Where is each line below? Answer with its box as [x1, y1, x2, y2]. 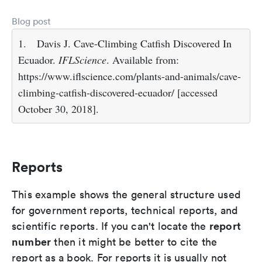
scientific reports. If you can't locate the [12, 219, 209, 233]
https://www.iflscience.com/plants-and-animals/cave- [18, 69, 241, 83]
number [12, 235, 51, 249]
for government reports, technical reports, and [12, 204, 239, 217]
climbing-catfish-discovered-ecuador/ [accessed [18, 85, 218, 99]
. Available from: [106, 53, 179, 67]
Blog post [12, 15, 51, 27]
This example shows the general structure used [12, 188, 242, 201]
